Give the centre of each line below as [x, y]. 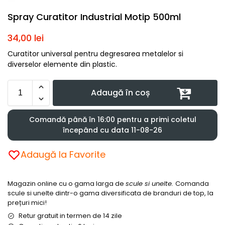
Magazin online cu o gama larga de [67, 183]
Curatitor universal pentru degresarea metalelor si [95, 53]
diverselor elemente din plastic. [62, 64]
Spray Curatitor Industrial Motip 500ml [94, 17]
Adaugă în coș [121, 92]
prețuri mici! [27, 202]
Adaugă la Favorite [63, 154]
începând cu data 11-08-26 [113, 130]
